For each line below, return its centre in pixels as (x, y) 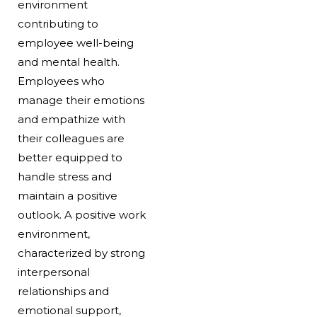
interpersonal (53, 272)
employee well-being (75, 42)
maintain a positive (67, 195)
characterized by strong (81, 253)
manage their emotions (81, 100)
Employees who (61, 81)
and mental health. (68, 62)
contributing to (58, 23)
